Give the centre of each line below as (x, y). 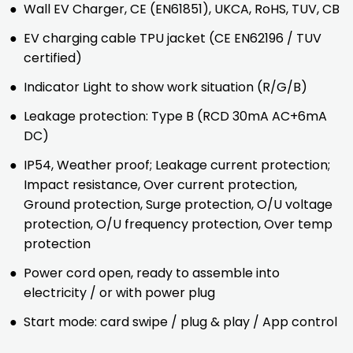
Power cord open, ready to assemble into (152, 273)
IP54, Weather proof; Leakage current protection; (177, 165)
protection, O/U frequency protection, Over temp (178, 224)
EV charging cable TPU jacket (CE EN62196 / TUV (173, 38)
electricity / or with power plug (119, 293)
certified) (53, 58)
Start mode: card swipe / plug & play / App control (180, 322)
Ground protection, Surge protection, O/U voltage (178, 204)
